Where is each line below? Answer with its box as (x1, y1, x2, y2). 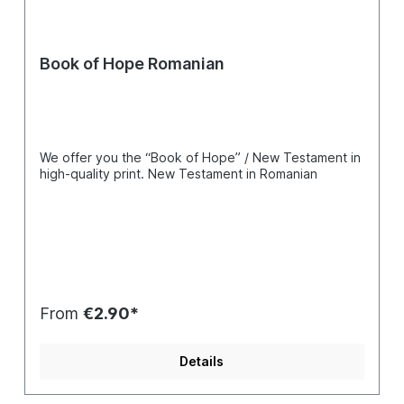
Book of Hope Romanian (39, 54, 225, 73)
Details (179, 353, 225, 369)
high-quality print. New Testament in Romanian (39, 166, 317, 181)
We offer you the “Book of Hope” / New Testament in (39, 150, 361, 165)
